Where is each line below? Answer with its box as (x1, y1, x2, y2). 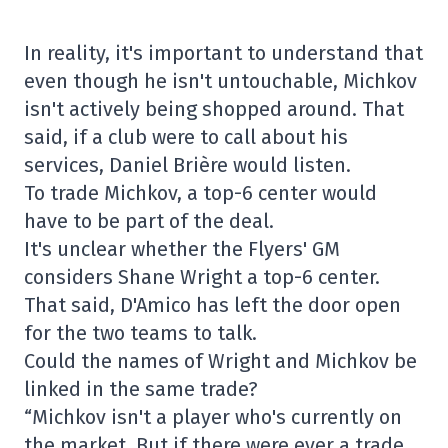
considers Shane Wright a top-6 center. (24, 265, 380, 289)
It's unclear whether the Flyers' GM (24, 237, 340, 261)
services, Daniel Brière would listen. (24, 153, 351, 177)
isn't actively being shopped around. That (24, 97, 404, 121)
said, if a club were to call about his (24, 125, 348, 149)
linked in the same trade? (24, 377, 258, 401)
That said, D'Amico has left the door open (24, 293, 401, 317)
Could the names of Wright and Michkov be (24, 349, 417, 373)
